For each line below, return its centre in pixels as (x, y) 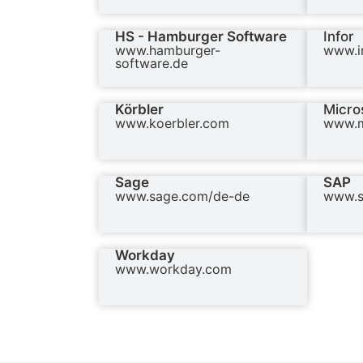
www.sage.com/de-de (182, 196)
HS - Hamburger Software (201, 37)
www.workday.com (173, 269)
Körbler (139, 110)
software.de (152, 64)
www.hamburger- (168, 51)
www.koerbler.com (172, 124)
